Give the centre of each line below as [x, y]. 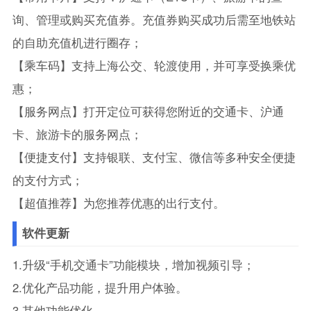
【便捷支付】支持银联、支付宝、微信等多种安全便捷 [154, 157]
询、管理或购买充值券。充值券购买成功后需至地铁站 [154, 19]
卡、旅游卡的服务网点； [77, 134]
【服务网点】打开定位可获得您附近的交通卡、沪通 [148, 111]
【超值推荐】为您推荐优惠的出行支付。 [118, 202]
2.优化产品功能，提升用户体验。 [100, 287]
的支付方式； [48, 179]
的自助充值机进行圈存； [77, 42]
